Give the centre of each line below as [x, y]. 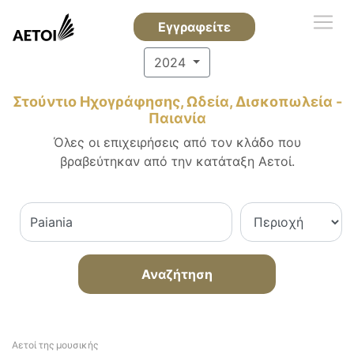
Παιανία [177, 118]
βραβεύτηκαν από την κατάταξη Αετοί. [177, 161]
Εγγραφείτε [194, 27]
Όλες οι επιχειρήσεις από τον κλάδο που [177, 142]
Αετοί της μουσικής [55, 345]
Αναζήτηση [177, 274]
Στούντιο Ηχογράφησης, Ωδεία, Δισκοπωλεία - [177, 102]
